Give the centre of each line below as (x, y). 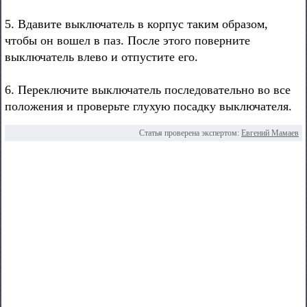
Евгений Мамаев (270, 133)
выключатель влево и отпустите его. (101, 57)
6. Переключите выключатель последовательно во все (148, 90)
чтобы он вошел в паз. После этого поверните (127, 40)
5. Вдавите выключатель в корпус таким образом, (136, 24)
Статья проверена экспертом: (190, 133)
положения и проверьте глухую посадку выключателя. (148, 106)
